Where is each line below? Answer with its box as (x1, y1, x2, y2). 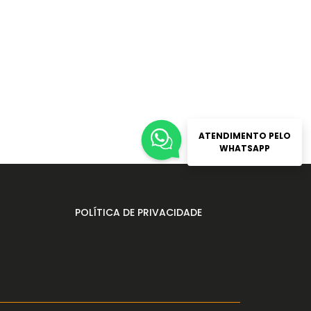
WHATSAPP (219, 142, 270, 154)
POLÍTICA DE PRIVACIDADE (74, 205, 202, 219)
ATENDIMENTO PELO (199, 129, 291, 142)
